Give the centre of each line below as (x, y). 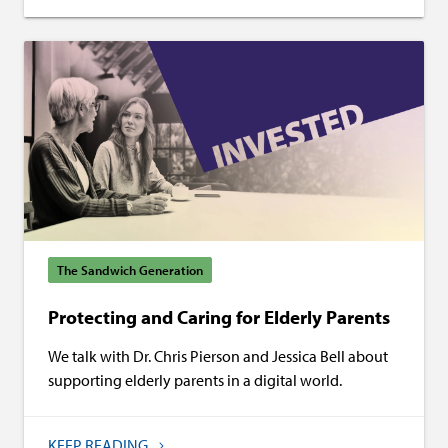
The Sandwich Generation (130, 270)
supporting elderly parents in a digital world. (195, 380)
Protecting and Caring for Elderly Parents (219, 317)
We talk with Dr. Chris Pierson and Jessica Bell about (218, 356)
